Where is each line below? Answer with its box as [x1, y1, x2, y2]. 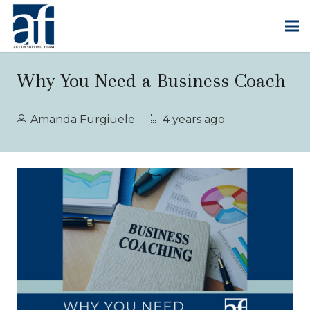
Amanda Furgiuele [30, 113, 136, 126]
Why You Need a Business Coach [17, 69, 286, 92]
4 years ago [162, 113, 225, 126]
